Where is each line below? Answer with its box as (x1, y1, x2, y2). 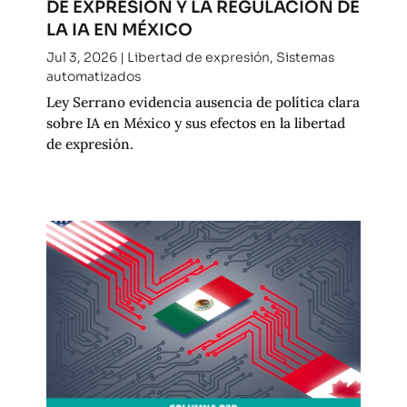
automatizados (45, 68, 141, 85)
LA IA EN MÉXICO (45, 19, 193, 41)
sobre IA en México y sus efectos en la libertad (45, 114, 345, 133)
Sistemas (275, 49, 334, 66)
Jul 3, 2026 (45, 49, 117, 66)
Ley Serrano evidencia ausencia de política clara (45, 93, 360, 112)
